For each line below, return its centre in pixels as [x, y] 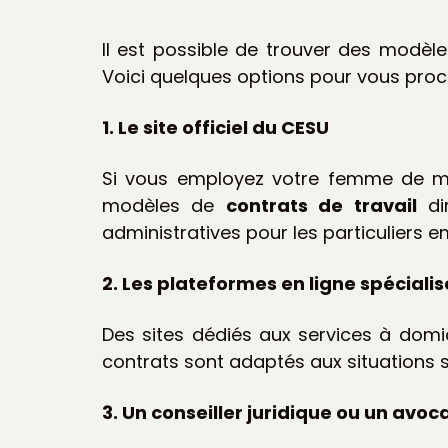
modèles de [164, 205]
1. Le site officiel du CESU [215, 127]
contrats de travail [321, 205]
